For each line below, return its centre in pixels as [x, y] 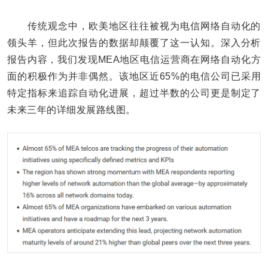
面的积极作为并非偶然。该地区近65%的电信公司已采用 [134, 76]
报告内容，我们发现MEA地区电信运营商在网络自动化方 [134, 60]
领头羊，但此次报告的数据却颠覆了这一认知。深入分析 [134, 43]
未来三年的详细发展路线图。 [71, 110]
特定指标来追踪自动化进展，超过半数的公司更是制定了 [134, 93]
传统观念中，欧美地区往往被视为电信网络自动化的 [134, 26]
